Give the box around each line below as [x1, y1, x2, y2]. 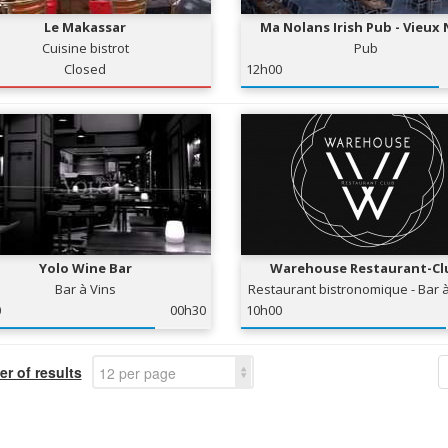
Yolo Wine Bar [38, 259, 132, 277]
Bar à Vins [54, 280, 116, 298]
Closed [64, 60, 107, 78]
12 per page [98, 363, 176, 383]
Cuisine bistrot [41, 39, 129, 57]
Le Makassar [44, 18, 127, 36]
